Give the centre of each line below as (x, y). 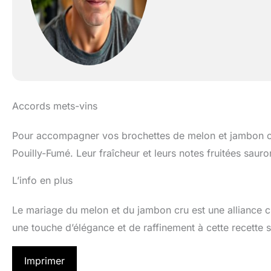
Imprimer (44, 261)
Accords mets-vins (55, 106)
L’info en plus (42, 181)
